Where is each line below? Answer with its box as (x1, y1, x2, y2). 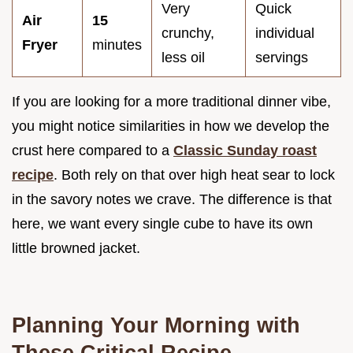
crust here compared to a (12, 142, 173, 158)
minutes (92, 36, 142, 53)
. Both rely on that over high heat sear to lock (54, 166, 335, 183)
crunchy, (162, 24, 214, 41)
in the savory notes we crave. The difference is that (12, 191, 332, 207)
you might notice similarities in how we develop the (12, 117, 329, 134)
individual (255, 24, 314, 41)
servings (255, 49, 308, 65)
